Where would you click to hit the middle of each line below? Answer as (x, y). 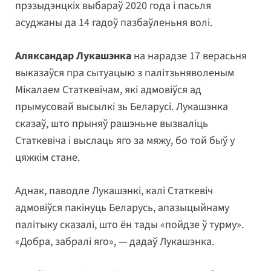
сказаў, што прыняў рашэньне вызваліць (112, 124)
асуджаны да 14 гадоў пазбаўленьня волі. (114, 23)
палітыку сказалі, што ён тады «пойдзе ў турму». (129, 225)
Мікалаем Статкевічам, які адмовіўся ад (108, 90)
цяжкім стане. (47, 158)
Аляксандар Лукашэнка (74, 56)
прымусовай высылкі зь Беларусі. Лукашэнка (122, 107)
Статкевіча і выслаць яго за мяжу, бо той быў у (125, 141)
